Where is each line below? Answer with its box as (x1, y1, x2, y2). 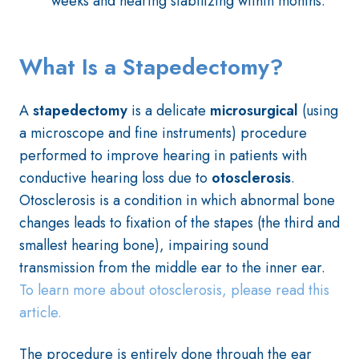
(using (298, 100, 338, 121)
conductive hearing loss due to (19, 167, 212, 188)
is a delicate (127, 100, 210, 121)
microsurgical (210, 100, 298, 121)
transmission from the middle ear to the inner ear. (19, 257, 325, 278)
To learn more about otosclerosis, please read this (19, 280, 329, 301)
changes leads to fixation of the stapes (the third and (19, 212, 340, 233)
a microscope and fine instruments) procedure (19, 123, 307, 143)
